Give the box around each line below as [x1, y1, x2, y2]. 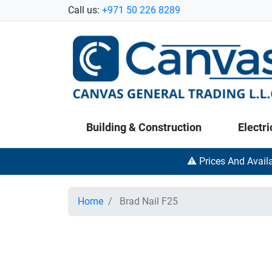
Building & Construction [86, 121, 202, 134]
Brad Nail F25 [117, 195, 178, 208]
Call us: [68, 4, 102, 16]
